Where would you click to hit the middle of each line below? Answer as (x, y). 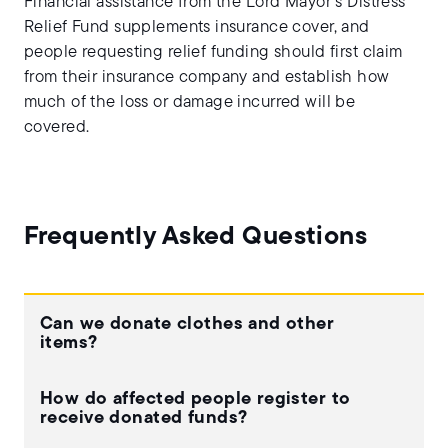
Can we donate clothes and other (187, 324)
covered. (59, 127)
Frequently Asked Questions (196, 237)
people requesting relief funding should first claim (213, 52)
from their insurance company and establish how (207, 77)
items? (69, 343)
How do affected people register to (195, 399)
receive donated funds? (144, 418)
